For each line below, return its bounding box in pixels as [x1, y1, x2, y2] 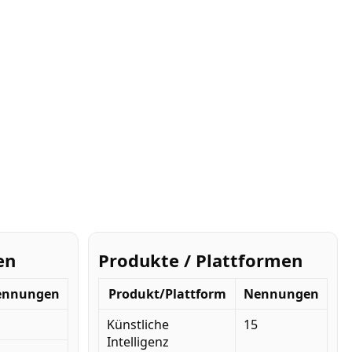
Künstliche [107, 315, 169, 333]
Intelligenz [107, 332, 169, 350]
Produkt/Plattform [108, 284, 226, 302]
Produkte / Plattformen [98, 247, 302, 272]
